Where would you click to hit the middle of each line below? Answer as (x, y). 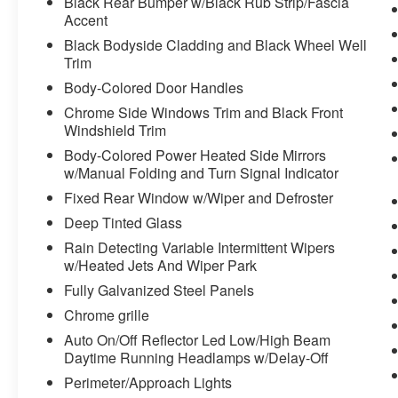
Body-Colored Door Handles (154, 88)
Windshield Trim (115, 131)
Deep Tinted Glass (123, 223)
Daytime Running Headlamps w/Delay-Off (197, 358)
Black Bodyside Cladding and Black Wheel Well (216, 45)
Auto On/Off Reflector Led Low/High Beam (198, 340)
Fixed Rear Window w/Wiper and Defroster (199, 198)
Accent (86, 20)
